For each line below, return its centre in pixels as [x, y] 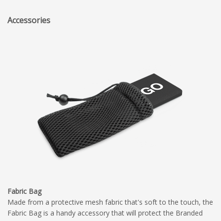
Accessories [29, 20]
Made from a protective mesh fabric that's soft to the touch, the [110, 202]
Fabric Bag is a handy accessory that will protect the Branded [105, 213]
